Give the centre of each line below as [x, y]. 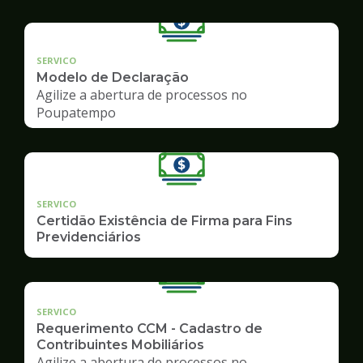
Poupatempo [76, 112]
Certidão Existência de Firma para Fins [164, 220]
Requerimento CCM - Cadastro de [149, 328]
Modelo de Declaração [113, 77]
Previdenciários [89, 237]
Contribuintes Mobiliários [120, 344]
